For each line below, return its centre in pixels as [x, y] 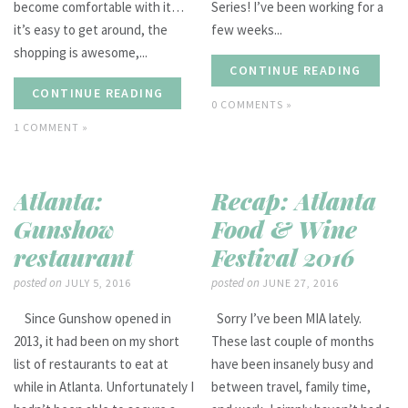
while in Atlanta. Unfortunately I [104, 386]
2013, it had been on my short [97, 341]
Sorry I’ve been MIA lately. [287, 318]
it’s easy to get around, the [91, 29]
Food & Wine [285, 229]
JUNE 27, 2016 [299, 282]
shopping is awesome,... [81, 52]
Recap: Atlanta [294, 200]
